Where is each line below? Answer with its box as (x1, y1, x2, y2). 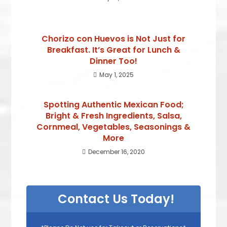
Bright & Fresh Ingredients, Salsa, (45, 109, 182, 122)
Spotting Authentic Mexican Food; (43, 98, 184, 110)
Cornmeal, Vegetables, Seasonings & (36, 121, 191, 133)
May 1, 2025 (99, 70, 134, 79)
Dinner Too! (90, 55, 137, 67)
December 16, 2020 (88, 147, 145, 156)
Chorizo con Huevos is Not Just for (42, 32, 185, 45)
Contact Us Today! (58, 191, 174, 208)
